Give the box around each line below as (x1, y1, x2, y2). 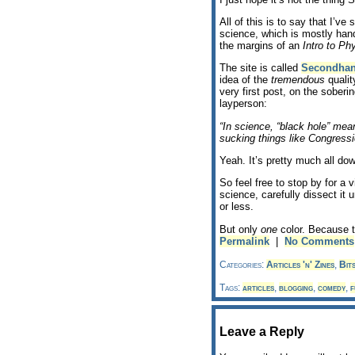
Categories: (219, 258, 266, 270)
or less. (219, 200, 254, 213)
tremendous (271, 74, 325, 86)
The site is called (219, 62, 301, 74)
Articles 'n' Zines (266, 258, 334, 270)
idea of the (219, 74, 271, 86)
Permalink (219, 235, 269, 247)
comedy (318, 281, 345, 293)
